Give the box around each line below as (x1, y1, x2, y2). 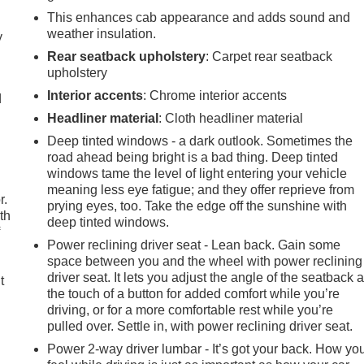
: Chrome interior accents (143, 88, 288, 102)
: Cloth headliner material (158, 110, 304, 125)
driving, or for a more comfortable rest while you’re (47, 302, 334, 317)
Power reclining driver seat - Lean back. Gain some (47, 237, 341, 252)
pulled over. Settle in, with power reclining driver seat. (47, 318, 353, 333)
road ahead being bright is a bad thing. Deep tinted (47, 149, 339, 164)
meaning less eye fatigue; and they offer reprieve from (47, 182, 355, 197)
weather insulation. (47, 26, 157, 41)
